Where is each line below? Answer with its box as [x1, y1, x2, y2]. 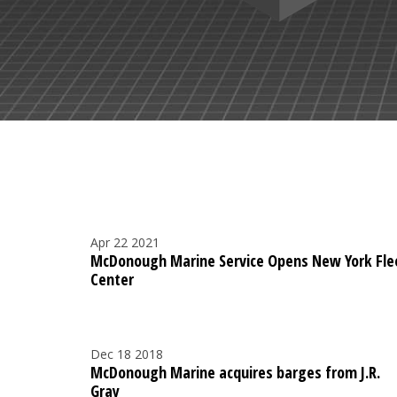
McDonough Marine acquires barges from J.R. [90, 362, 380, 384]
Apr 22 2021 [90, 234, 160, 252]
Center [90, 269, 134, 291]
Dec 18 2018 [90, 346, 163, 363]
